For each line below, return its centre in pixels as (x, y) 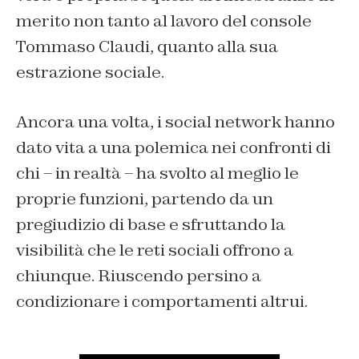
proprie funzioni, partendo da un (145, 199)
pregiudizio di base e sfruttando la (151, 225)
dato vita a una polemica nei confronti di (173, 148)
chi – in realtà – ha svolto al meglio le (157, 173)
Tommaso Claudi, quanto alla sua (147, 47)
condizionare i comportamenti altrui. (162, 302)
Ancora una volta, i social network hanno (175, 122)
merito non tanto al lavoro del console (164, 21)
